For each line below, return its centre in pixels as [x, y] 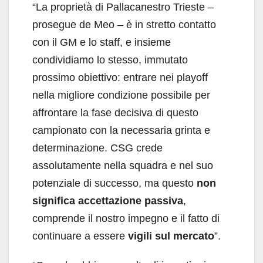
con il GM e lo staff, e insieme [102, 43]
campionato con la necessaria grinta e [121, 131]
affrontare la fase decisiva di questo [115, 113]
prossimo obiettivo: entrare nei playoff [120, 78]
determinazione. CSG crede [97, 148]
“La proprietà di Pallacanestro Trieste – [123, 7]
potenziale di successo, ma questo [114, 183]
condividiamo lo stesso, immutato [110, 60]
